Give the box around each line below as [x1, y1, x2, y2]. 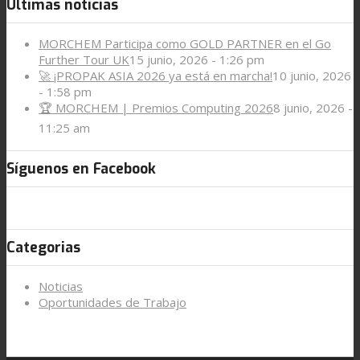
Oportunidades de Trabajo [39, 294, 186, 311]
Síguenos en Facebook [6, 158, 156, 178]
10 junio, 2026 [272, 67, 351, 84]
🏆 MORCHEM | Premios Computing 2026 [39, 100, 273, 117]
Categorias [6, 238, 80, 258]
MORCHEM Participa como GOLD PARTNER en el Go [39, 35, 331, 52]
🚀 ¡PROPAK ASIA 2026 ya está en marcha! [39, 67, 272, 84]
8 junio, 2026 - [273, 100, 353, 117]
